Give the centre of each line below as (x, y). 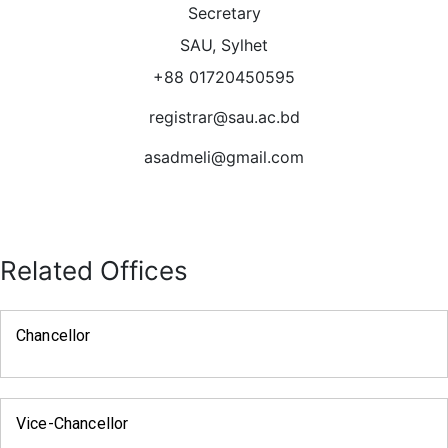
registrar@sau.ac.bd (224, 117)
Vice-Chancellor (72, 424)
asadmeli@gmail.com (224, 157)
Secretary (224, 13)
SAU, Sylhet (224, 45)
